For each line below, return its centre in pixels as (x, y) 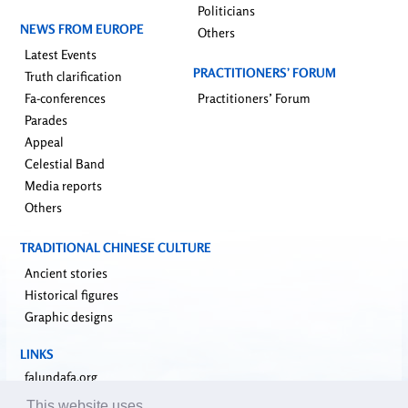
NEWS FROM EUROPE (82, 29)
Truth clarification (73, 76)
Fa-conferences (65, 98)
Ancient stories (66, 273)
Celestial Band (65, 164)
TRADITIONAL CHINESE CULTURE (116, 248)
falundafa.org (61, 377)
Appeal (44, 142)
